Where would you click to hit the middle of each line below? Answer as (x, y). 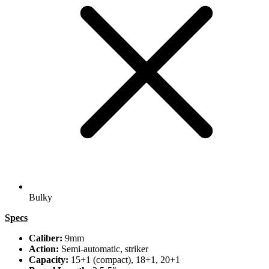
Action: (44, 249)
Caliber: (46, 238)
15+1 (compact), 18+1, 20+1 (124, 260)
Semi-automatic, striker (104, 249)
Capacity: (49, 260)
